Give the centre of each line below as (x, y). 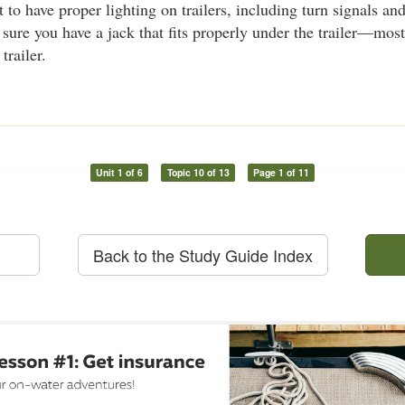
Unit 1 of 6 (119, 172)
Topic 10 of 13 (198, 172)
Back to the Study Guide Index (202, 254)
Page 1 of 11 (282, 172)
